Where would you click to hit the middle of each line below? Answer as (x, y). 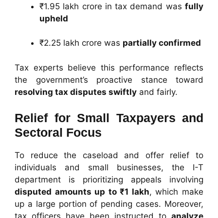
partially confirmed (162, 43)
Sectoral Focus (58, 133)
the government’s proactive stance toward (109, 80)
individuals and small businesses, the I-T (109, 168)
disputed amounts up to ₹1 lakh (82, 192)
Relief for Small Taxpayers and (109, 118)
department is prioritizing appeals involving (109, 180)
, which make (176, 192)
